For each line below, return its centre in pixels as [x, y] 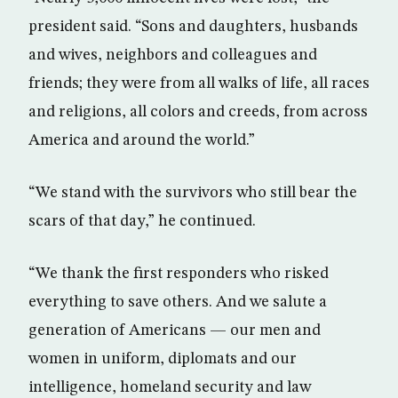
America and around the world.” [142, 141]
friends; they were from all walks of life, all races [199, 84]
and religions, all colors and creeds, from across [198, 112]
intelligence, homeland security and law [170, 388]
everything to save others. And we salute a [178, 302]
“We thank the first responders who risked [179, 274]
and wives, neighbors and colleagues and [173, 56]
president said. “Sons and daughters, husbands [193, 27]
